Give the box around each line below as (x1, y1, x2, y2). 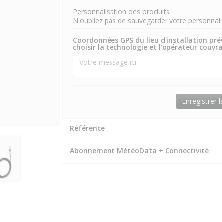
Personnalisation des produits (72, 7, 169, 16)
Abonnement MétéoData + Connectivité (69, 146, 209, 155)
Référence (69, 123, 105, 133)
